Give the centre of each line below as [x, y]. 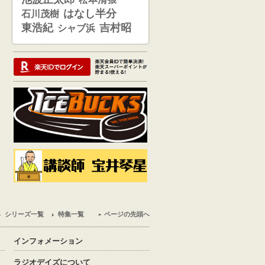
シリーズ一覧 [24, 214]
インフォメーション [48, 241]
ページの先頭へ [127, 214]
